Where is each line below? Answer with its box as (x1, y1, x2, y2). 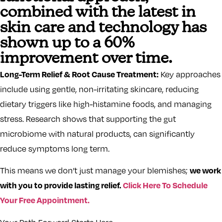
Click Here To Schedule (123, 180, 208, 191)
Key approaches (159, 69, 221, 80)
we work (190, 165, 221, 176)
